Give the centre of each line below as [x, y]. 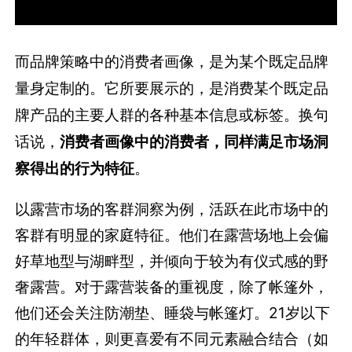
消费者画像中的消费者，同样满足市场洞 [194, 141]
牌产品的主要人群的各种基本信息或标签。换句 [172, 114]
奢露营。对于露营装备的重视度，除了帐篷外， [172, 286]
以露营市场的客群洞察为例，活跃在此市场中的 [172, 209]
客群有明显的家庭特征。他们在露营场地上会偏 [172, 235]
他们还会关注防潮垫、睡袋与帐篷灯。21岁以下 [173, 312]
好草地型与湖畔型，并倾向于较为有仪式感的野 [172, 260]
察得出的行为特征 [75, 168]
